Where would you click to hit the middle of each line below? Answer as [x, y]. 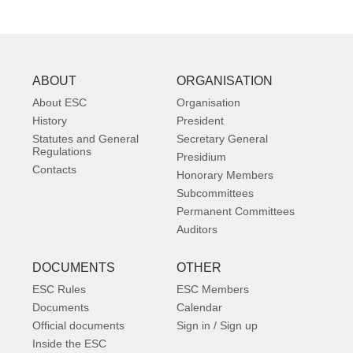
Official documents [79, 326]
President [200, 121]
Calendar [199, 308]
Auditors [197, 230]
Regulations [62, 152]
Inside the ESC [70, 344]
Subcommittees [215, 193]
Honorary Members [225, 175]
